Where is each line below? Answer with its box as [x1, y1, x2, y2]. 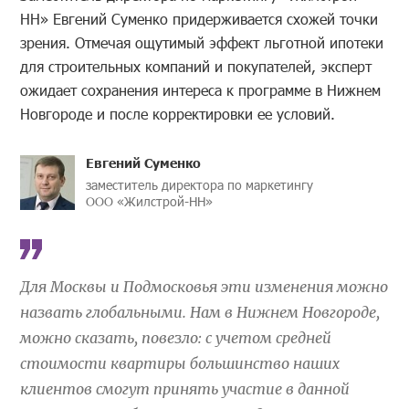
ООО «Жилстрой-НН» [86, 193, 214, 211]
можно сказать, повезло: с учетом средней [20, 329, 332, 348]
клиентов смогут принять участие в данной [20, 380, 351, 399]
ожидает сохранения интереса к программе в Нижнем [20, 80, 382, 100]
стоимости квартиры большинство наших [20, 354, 341, 373]
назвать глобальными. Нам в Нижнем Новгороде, [20, 303, 381, 322]
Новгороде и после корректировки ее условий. [20, 104, 336, 124]
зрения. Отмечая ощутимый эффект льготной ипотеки [20, 33, 384, 53]
